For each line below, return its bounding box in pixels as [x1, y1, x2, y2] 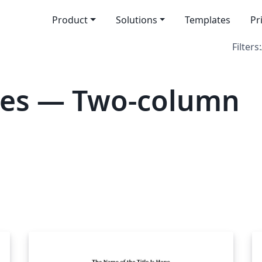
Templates [185, 13, 231, 26]
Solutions [115, 13, 157, 26]
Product [51, 13, 88, 26]
